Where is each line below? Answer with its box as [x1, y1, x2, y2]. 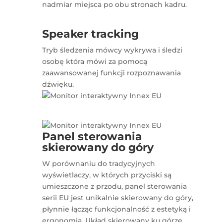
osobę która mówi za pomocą [42, 57, 148, 66]
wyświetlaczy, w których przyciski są [42, 170, 172, 180]
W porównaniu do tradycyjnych [42, 159, 156, 168]
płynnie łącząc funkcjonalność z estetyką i [42, 205, 191, 214]
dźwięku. [42, 80, 74, 89]
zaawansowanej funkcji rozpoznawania [42, 68, 181, 78]
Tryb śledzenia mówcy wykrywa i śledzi [42, 46, 183, 55]
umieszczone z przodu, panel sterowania [42, 182, 187, 191]
